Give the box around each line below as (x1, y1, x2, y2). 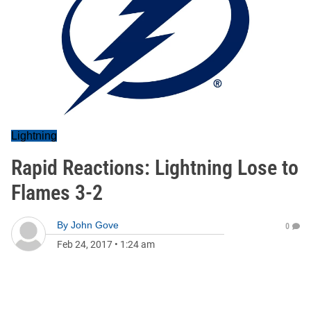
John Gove (71, 219, 119, 230)
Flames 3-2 (11, 180, 103, 205)
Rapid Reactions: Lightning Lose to (11, 155, 299, 180)
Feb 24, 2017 (57, 239, 112, 250)
